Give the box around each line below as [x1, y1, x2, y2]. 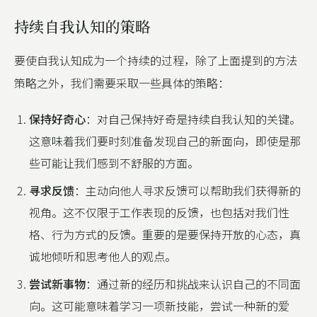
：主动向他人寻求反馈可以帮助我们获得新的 [74, 182, 301, 199]
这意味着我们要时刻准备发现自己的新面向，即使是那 [29, 132, 301, 149]
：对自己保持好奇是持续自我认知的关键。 [86, 110, 301, 127]
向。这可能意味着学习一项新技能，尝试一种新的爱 [29, 297, 289, 314]
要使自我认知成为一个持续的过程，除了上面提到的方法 [14, 52, 297, 69]
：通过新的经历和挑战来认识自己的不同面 [86, 275, 301, 292]
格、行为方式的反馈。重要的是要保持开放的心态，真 [29, 226, 301, 243]
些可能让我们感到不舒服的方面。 [29, 154, 199, 171]
